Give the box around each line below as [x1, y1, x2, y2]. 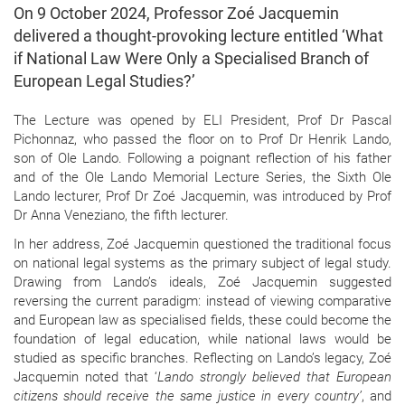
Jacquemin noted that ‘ [14, 369, 157, 386]
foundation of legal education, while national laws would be [14, 331, 391, 348]
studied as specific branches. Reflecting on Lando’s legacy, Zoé [14, 350, 391, 367]
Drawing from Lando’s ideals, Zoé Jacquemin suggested [14, 274, 391, 291]
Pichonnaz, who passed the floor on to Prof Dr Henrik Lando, [14, 131, 391, 148]
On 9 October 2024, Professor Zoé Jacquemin [14, 4, 339, 24]
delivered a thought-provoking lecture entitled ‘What [14, 26, 383, 46]
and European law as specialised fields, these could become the [14, 312, 391, 329]
